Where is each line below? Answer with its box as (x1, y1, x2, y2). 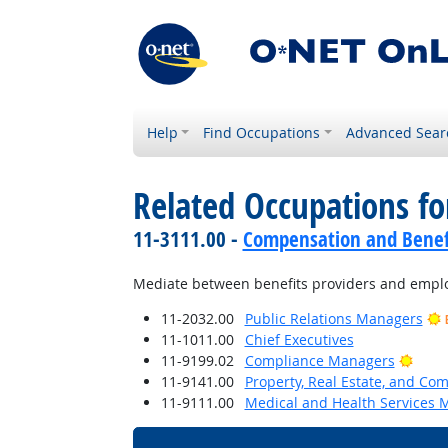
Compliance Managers (244, 351, 395, 370)
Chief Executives (244, 330, 354, 349)
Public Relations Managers (244, 309, 423, 328)
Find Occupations (203, 123, 321, 142)
